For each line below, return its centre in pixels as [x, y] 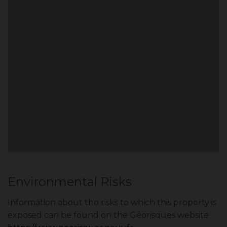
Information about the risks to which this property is [112, 202]
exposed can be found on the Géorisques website [108, 215]
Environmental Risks [70, 182]
